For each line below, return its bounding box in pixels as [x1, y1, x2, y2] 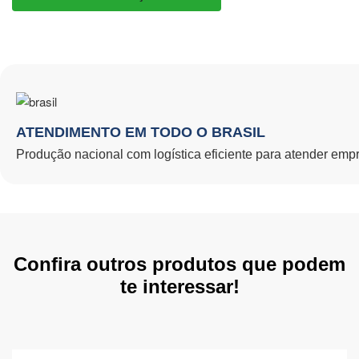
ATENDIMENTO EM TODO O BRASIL [16, 123, 265, 140]
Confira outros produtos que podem [14, 252, 345, 275]
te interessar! [119, 275, 240, 297]
